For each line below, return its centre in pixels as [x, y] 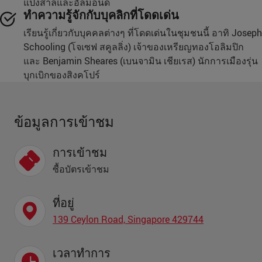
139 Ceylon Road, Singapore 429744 [128, 219]
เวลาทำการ [82, 254]
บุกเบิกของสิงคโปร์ [62, 75]
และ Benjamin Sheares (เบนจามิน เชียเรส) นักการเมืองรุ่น [141, 61]
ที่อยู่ [63, 203]
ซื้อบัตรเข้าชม [81, 169]
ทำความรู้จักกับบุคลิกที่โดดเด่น [101, 15]
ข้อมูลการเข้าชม [64, 123]
